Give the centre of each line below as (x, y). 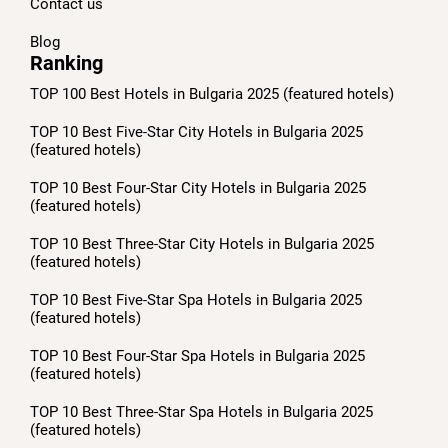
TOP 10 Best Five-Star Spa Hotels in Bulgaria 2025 (196, 299)
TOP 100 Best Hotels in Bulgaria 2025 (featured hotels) (212, 93)
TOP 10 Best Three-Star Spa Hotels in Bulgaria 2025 (201, 411)
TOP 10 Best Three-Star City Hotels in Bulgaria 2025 (202, 243)
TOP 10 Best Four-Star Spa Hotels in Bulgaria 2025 (197, 355)
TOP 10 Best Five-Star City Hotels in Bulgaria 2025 (196, 131)
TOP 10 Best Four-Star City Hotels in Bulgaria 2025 (198, 187)
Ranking (66, 62)
